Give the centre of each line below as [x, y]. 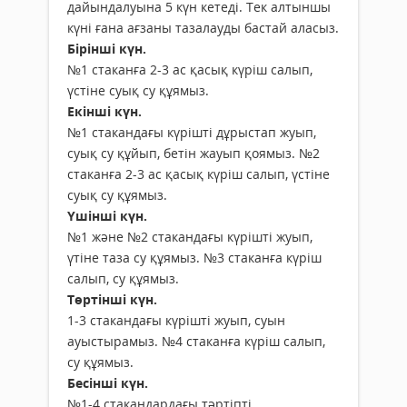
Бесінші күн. [108, 383]
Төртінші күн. [112, 300]
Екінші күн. [104, 112]
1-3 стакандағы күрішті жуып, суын [176, 321]
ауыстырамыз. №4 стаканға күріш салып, [196, 342]
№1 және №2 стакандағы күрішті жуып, [190, 237]
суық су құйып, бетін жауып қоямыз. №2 [194, 154]
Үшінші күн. [107, 216]
